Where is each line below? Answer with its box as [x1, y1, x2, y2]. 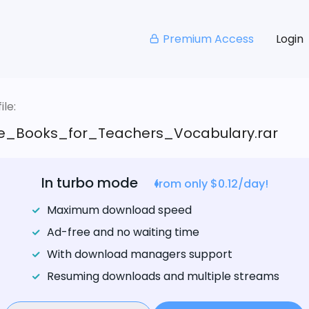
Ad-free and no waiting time [46, 224, 199, 241]
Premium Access [162, 30, 254, 47]
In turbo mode [41, 173, 138, 193]
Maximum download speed [46, 202, 192, 219]
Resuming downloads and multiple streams [46, 268, 279, 285]
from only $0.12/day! [154, 176, 268, 192]
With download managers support [46, 246, 232, 263]
